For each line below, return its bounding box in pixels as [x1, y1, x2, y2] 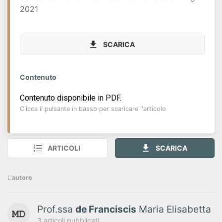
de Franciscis [75, 203, 136, 215]
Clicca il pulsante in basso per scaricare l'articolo [20, 105, 166, 112]
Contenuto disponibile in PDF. [20, 93, 121, 103]
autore [12, 174, 32, 181]
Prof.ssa [37, 203, 75, 215]
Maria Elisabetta [136, 203, 211, 215]
